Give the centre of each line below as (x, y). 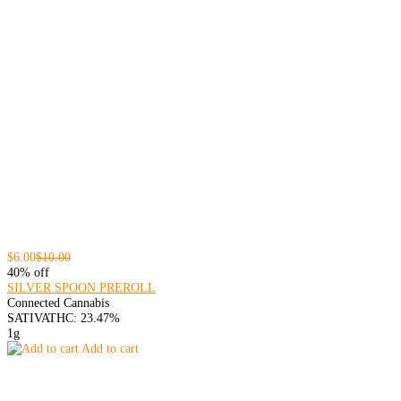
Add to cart (109, 349)
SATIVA (28, 318)
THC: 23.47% (84, 318)
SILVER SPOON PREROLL (81, 288)
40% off (28, 273)
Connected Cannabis (58, 303)
